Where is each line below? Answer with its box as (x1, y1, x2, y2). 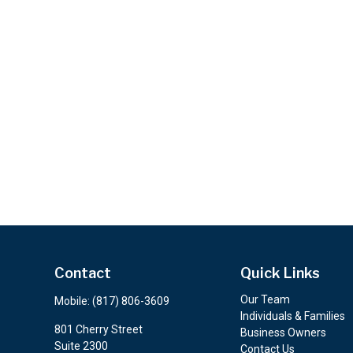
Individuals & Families (240, 309, 345, 322)
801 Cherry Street (54, 322, 143, 336)
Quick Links (240, 264, 320, 281)
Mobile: (54, 294, 92, 307)
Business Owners (240, 325, 326, 339)
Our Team (240, 292, 290, 306)
